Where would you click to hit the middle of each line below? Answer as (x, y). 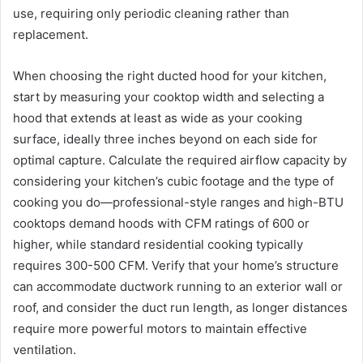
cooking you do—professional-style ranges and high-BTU (178, 203)
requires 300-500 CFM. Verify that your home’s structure (176, 266)
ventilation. (45, 350)
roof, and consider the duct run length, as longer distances (180, 308)
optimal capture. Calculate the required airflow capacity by (180, 160)
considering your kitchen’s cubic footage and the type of (173, 181)
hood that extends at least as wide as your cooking (158, 118)
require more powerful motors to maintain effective (160, 329)
